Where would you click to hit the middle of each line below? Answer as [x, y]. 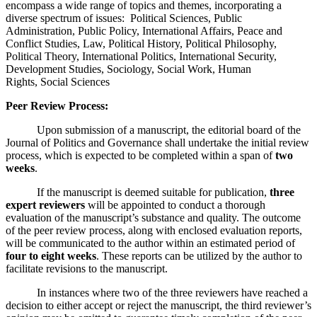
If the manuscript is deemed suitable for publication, [138, 192]
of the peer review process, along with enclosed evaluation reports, [154, 230]
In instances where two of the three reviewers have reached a [157, 292]
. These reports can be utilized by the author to [199, 255]
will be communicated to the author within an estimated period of [150, 243]
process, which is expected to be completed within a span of [140, 155]
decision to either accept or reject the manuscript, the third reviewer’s [158, 305]
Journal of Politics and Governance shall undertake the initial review [157, 142]
